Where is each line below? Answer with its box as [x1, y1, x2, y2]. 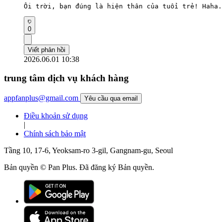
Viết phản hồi [28, 46, 65, 54]
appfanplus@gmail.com [4, 94, 78, 103]
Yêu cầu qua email [84, 95, 138, 103]
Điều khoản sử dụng [24, 111, 88, 120]
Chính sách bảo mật [24, 129, 86, 138]
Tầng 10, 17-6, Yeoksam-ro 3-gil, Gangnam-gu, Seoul [4, 146, 173, 155]
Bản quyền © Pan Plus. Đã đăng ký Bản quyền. [4, 163, 154, 172]
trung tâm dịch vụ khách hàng [4, 73, 129, 84]
